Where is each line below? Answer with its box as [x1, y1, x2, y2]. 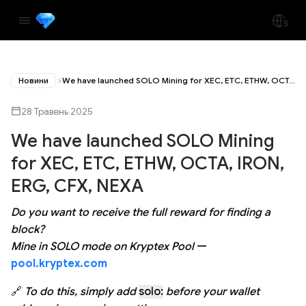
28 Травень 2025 [21, 105, 93, 117]
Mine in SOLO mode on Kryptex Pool [11, 239, 194, 253]
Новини [18, 75, 48, 85]
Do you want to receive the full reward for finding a [11, 205, 270, 219]
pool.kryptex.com [11, 256, 107, 270]
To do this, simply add [25, 284, 136, 298]
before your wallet [166, 284, 260, 298]
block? [11, 222, 44, 236]
